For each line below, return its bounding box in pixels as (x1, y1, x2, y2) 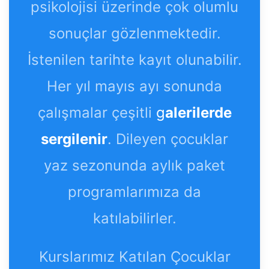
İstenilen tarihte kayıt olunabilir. (27, 51, 242, 69)
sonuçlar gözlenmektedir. (48, 25, 221, 43)
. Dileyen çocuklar (107, 130, 228, 148)
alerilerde (165, 104, 232, 122)
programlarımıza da (68, 183, 201, 201)
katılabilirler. (92, 210, 177, 228)
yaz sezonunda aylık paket (44, 157, 225, 175)
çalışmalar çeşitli (37, 104, 156, 122)
